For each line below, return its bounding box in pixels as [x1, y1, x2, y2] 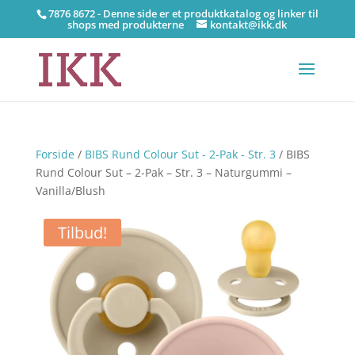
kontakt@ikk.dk [210, 17, 288, 32]
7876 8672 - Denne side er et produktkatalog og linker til [48, 6, 319, 21]
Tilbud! [57, 222, 107, 243]
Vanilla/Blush [35, 183, 105, 198]
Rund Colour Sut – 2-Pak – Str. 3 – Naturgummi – [35, 165, 292, 180]
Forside [35, 147, 74, 162]
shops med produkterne [67, 17, 185, 32]
